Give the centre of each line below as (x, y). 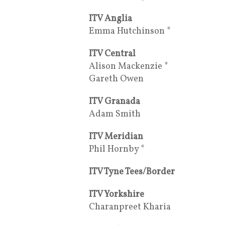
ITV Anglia (110, 19)
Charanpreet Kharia (130, 207)
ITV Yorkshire (117, 194)
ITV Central (112, 54)
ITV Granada (115, 101)
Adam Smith (115, 114)
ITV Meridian (116, 137)
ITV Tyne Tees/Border (132, 172)
